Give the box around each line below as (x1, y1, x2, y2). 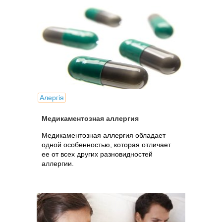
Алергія (40, 94, 64, 102)
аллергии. (42, 160, 74, 167)
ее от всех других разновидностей (42, 150, 153, 158)
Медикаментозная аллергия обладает (42, 131, 166, 139)
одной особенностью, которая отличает (42, 141, 171, 149)
